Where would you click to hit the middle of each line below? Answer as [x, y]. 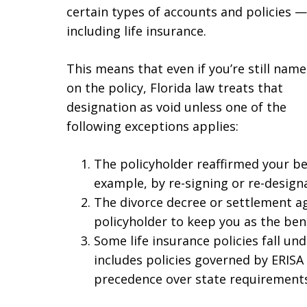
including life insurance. [136, 31]
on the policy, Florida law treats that [175, 88]
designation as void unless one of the [176, 107]
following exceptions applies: [152, 126]
